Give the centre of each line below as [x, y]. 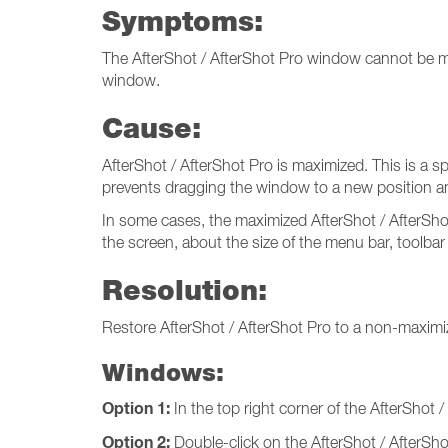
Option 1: [136, 408]
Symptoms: [182, 20]
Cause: [151, 127]
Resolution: [184, 289]
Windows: [163, 372]
